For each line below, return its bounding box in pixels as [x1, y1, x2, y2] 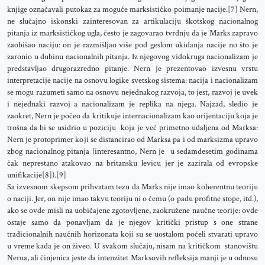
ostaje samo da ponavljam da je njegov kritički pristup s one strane [7, 217, 258, 228]
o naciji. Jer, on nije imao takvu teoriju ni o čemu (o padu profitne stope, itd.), [7, 193, 258, 204]
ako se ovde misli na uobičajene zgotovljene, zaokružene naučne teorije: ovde [7, 205, 258, 216]
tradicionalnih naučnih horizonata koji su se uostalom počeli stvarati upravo [7, 229, 258, 240]
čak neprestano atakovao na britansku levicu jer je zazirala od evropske [7, 158, 258, 169]
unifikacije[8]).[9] [7, 170, 66, 180]
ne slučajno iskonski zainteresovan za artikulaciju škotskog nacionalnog [7, 16, 258, 27]
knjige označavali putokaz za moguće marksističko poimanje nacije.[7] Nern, [7, 4, 258, 15]
